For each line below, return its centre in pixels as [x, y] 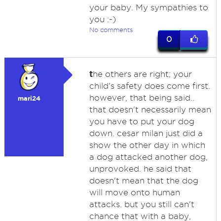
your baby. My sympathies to [148, 7]
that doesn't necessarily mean [150, 110]
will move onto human [134, 192]
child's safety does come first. [149, 86]
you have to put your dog [142, 121]
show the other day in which [147, 145]
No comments [111, 30]
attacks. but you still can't [142, 204]
